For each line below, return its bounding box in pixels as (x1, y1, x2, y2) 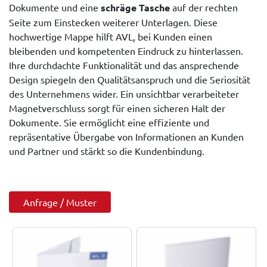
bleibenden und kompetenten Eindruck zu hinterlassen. (9, 44, 243, 57)
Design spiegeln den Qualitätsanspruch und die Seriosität (9, 73, 250, 85)
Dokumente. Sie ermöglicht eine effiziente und (9, 116, 209, 128)
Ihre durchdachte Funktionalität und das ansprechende (9, 58, 239, 71)
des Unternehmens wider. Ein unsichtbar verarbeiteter (9, 87, 239, 100)
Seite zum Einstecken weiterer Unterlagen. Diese (9, 15, 218, 28)
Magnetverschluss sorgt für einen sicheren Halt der (9, 101, 225, 114)
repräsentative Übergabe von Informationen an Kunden (9, 130, 244, 142)
